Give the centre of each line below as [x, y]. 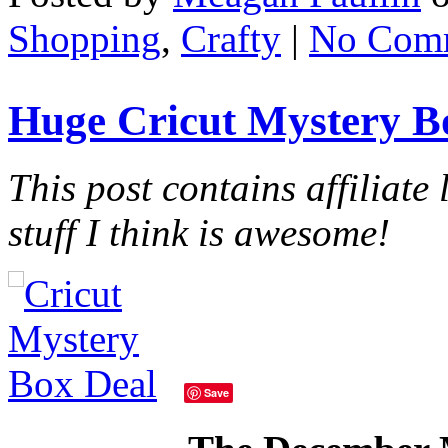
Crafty [231, 38]
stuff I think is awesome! [199, 232]
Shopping [84, 38]
